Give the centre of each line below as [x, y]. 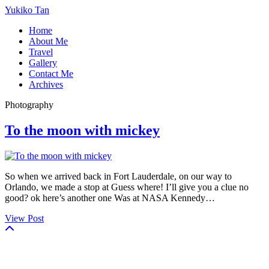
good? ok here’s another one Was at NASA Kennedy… [110, 198]
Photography [29, 105]
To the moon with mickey [82, 130]
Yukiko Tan [27, 10]
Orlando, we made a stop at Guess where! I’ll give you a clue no [127, 187]
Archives [46, 84]
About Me [48, 41]
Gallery [43, 63]
